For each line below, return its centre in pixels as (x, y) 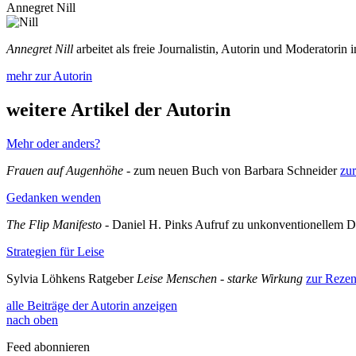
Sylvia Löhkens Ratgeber (72, 278)
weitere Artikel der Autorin (118, 109)
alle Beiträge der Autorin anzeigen (92, 305)
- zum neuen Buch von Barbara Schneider (232, 170)
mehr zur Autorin (49, 75)
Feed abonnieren (48, 346)
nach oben (32, 319)
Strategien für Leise (55, 251)
